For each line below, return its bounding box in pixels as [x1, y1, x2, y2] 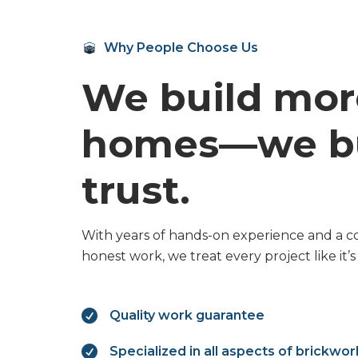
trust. [82, 167, 190, 214]
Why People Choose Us [104, 40, 258, 56]
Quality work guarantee [109, 308, 265, 324]
